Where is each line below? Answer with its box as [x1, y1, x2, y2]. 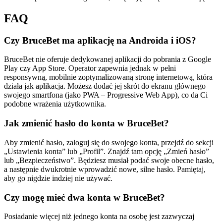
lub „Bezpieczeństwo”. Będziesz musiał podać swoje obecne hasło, [4, 156, 214, 165]
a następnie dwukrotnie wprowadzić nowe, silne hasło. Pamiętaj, [4, 165, 206, 173]
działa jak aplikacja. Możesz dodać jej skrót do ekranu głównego [4, 82, 206, 91]
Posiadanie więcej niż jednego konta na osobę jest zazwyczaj [4, 212, 194, 221]
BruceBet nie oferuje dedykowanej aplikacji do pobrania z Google [4, 55, 211, 64]
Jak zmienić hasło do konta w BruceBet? [4, 118, 169, 129]
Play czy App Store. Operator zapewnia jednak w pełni [4, 64, 176, 73]
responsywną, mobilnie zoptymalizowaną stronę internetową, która [4, 73, 213, 82]
